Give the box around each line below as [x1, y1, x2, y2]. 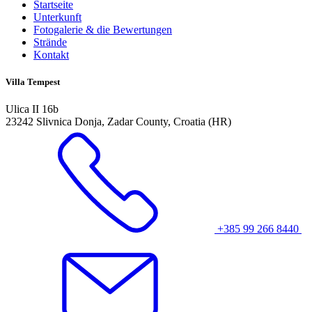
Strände [33, 36, 67, 48]
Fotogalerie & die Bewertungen [33, 23, 172, 36]
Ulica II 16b [6, 103, 58, 116]
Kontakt [33, 48, 69, 61]
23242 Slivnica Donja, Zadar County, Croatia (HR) [6, 116, 231, 128]
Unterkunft [33, 10, 81, 23]
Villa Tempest [6, 77, 60, 88]
